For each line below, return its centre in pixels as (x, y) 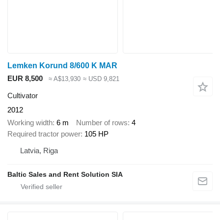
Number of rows (102, 123)
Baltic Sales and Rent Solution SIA (65, 175)
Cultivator (23, 95)
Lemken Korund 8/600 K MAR (62, 66)
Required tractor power (44, 134)
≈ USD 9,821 (101, 79)
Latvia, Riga (39, 151)
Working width (30, 123)
